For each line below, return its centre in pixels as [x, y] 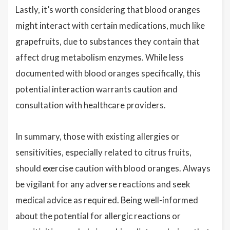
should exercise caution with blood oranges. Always [113, 168]
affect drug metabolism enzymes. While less [100, 57]
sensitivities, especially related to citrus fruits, [103, 152]
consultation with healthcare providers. [91, 105]
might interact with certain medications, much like [110, 25]
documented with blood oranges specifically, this [108, 73]
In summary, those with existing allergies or [98, 136]
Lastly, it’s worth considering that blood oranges [108, 9]
